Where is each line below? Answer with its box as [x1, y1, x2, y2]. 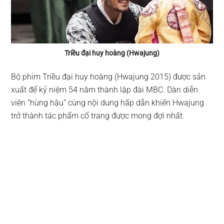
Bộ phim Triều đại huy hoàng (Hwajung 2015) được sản [11, 71, 206, 81]
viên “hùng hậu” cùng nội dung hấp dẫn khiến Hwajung [11, 97, 204, 107]
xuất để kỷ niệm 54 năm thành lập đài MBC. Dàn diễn [11, 84, 198, 94]
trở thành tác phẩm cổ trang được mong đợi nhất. [11, 110, 185, 120]
